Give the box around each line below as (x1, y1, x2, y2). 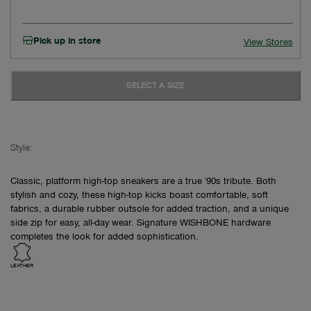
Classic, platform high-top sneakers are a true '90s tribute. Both (10, 174, 276, 186)
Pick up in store (33, 33, 101, 46)
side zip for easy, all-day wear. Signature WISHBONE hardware (10, 215, 271, 228)
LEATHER (10, 261, 33, 269)
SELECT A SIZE (126, 79, 185, 90)
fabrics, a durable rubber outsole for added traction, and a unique (10, 201, 289, 214)
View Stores (244, 35, 293, 47)
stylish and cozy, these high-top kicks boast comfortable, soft (10, 187, 268, 200)
